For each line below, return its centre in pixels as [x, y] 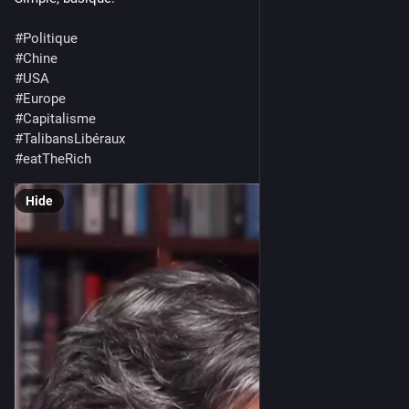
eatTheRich [57, 158]
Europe [44, 98]
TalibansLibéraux [74, 138]
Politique [50, 38]
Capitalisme [59, 118]
